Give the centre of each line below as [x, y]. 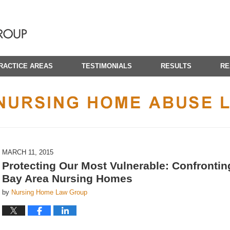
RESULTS [176, 66]
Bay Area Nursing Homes [67, 178]
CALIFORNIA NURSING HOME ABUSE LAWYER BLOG [115, 132]
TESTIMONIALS [107, 66]
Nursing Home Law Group [49, 192]
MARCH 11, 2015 [28, 152]
